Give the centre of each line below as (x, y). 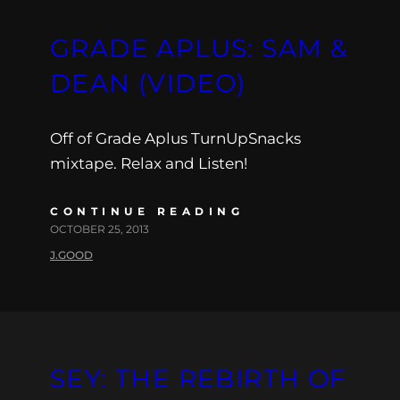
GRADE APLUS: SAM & (200, 48)
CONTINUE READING (147, 211)
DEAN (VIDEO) (148, 83)
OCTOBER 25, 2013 (100, 229)
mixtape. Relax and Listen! (149, 163)
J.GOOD (71, 254)
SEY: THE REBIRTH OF (199, 378)
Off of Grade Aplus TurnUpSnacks (175, 138)
